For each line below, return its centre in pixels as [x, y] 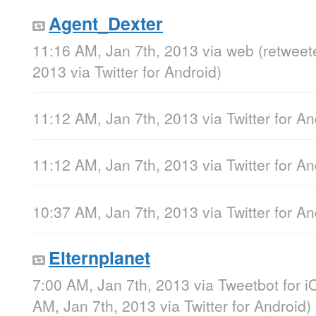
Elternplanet [99, 257]
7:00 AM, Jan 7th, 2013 [111, 284]
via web [228, 50]
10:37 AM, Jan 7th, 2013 [115, 211]
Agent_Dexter [106, 23]
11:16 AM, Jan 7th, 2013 [115, 50]
